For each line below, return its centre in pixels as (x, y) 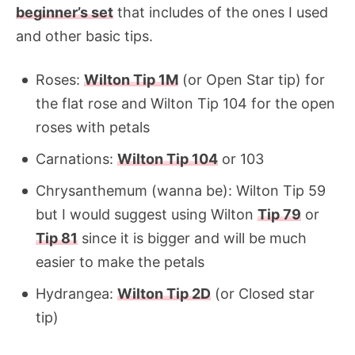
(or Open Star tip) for (252, 80)
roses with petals (93, 128)
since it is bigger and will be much (192, 239)
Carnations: (76, 159)
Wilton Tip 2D (164, 294)
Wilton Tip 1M (131, 80)
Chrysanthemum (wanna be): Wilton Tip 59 (181, 191)
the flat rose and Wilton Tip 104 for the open (185, 104)
